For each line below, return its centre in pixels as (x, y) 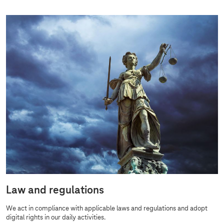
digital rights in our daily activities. (56, 218)
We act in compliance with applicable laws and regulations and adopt (107, 209)
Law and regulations (55, 190)
